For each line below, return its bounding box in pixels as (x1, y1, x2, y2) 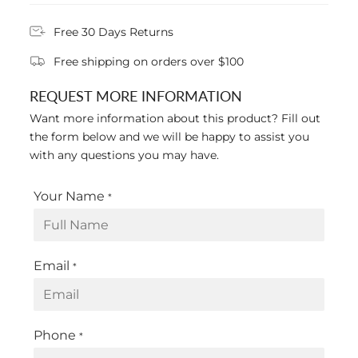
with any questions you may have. (30, 148, 219, 163)
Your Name (34, 189, 105, 205)
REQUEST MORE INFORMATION (30, 87, 242, 105)
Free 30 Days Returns (54, 24, 173, 39)
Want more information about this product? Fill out (30, 111, 320, 126)
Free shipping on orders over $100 (54, 54, 244, 69)
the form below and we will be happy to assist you (30, 129, 309, 145)
